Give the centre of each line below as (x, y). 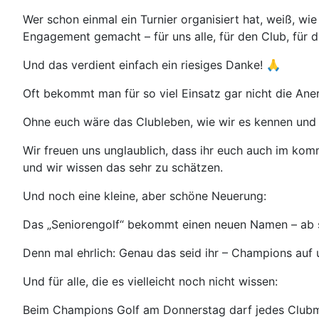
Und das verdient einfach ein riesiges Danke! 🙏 (152, 65)
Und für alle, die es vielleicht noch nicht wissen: (150, 282)
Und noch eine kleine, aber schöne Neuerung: (145, 196)
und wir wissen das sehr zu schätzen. (123, 168)
